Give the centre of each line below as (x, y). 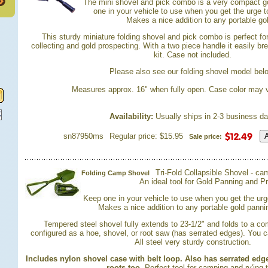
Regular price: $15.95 (146, 136)
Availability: (131, 116)
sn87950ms (83, 136)
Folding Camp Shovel (115, 173)
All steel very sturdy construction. (193, 242)
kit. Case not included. (193, 55)
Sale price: (205, 136)
